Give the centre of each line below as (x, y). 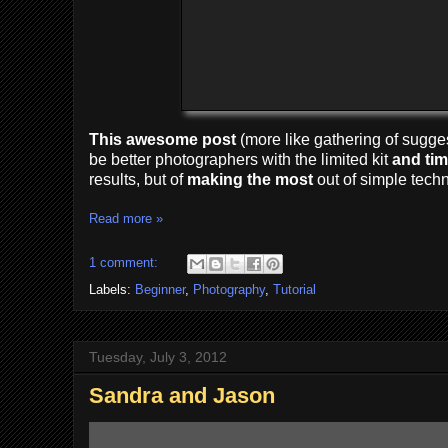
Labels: (112, 289)
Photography (229, 289)
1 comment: (125, 262)
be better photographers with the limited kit (240, 160)
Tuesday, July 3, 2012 (158, 356)
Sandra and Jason (182, 395)
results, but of (138, 180)
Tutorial (294, 289)
